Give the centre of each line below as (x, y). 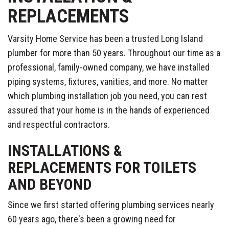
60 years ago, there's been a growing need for (92, 219)
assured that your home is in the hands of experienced (109, 110)
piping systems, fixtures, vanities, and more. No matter (108, 81)
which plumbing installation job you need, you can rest (107, 96)
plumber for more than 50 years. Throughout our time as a (114, 53)
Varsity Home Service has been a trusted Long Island (105, 38)
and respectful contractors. (59, 124)
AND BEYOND (50, 184)
